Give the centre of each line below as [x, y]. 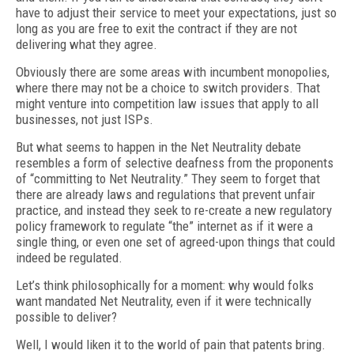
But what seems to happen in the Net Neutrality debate [158, 147]
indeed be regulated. [69, 258]
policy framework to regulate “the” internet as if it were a [164, 226]
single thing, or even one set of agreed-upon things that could [175, 242]
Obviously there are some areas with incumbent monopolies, [173, 72]
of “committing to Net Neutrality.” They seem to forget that [168, 179]
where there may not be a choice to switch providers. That [168, 88]
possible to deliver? [66, 317]
